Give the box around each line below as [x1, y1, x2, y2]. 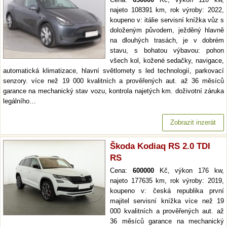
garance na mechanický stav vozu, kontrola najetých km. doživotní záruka [3, 87, 224, 95]
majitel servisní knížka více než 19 [110, 197, 224, 205]
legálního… [3, 97, 36, 105]
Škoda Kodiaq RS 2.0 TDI [110, 141, 210, 151]
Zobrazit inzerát [170, 119, 216, 126]
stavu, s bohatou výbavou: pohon [110, 47, 224, 54]
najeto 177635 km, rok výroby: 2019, [110, 177, 224, 184]
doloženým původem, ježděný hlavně [110, 26, 224, 34]
